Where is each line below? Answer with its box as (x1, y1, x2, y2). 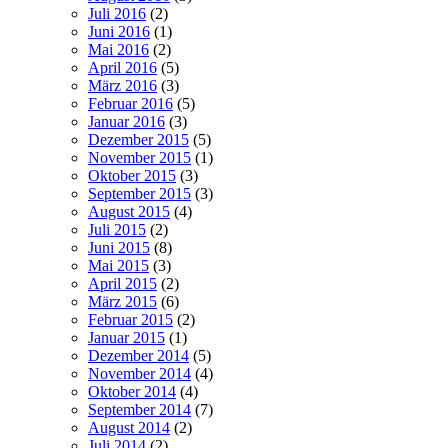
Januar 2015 (88, 329, 165, 347)
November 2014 (88, 365, 191, 383)
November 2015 (88, 149, 191, 167)
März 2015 (88, 293, 157, 311)
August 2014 (88, 419, 170, 437)
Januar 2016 (88, 113, 165, 131)
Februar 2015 (88, 311, 173, 329)
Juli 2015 (88, 221, 146, 239)
